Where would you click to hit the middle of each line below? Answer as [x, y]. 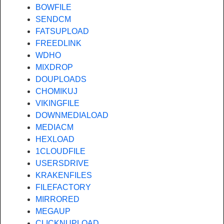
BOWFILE [53, 7]
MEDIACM [54, 127]
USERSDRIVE [62, 163]
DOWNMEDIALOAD [72, 115]
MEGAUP [53, 211]
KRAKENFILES [64, 175]
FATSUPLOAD [62, 31]
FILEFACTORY [63, 187]
